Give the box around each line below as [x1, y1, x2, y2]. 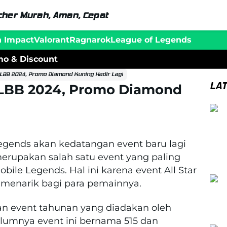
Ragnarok [69, 34, 110, 45]
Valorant [34, 34, 69, 45]
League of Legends [110, 34, 192, 45]
